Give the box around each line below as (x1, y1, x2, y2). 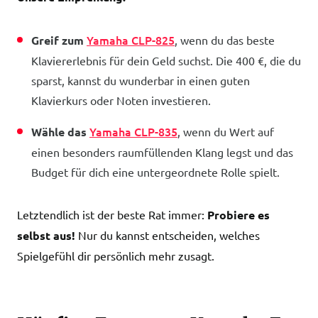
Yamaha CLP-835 (89, 124, 177, 139)
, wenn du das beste (175, 33, 275, 47)
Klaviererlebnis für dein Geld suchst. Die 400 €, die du (31, 53, 301, 67)
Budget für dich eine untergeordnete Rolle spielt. (31, 165, 280, 179)
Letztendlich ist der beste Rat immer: (17, 207, 207, 221)
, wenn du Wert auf (177, 124, 274, 138)
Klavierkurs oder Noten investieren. (31, 93, 211, 107)
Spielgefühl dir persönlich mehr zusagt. (17, 248, 214, 263)
